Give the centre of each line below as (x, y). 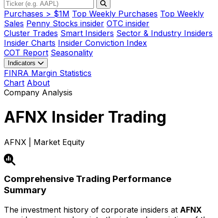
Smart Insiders (87, 33)
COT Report (26, 52)
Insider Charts (30, 43)
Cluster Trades (31, 33)
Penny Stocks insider (65, 23)
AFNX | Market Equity (44, 142)
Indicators (23, 63)
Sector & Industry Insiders (164, 33)
